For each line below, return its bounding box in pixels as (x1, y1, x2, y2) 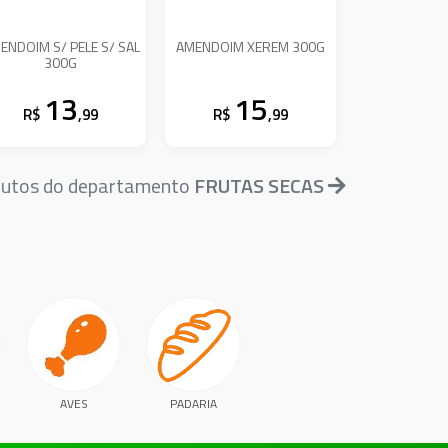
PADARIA (169, 394, 217, 414)
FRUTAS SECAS (194, 170, 324, 202)
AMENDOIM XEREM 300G (176, 35, 326, 57)
